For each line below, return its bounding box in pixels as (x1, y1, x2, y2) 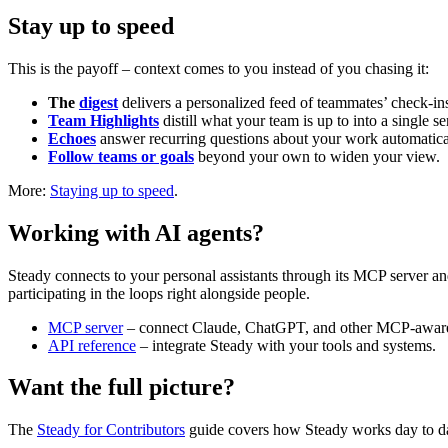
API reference (48, 336, 136, 354)
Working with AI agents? (8, 219, 264, 246)
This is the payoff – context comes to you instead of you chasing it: (8, 59, 429, 77)
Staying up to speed (50, 181, 174, 199)
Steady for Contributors (37, 421, 185, 439)
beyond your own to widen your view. (194, 147, 440, 165)
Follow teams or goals (48, 147, 194, 165)
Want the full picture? (8, 374, 235, 401)
